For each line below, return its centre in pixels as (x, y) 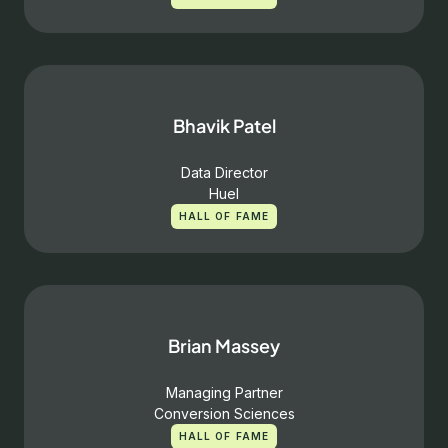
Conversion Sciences (224, 413)
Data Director (224, 172)
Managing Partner (224, 392)
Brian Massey (224, 345)
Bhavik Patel (224, 125)
